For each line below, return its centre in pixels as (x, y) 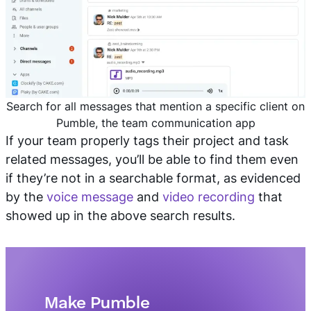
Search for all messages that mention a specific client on (155, 106)
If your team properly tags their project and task (147, 141)
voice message (90, 197)
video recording (209, 197)
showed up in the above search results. (120, 216)
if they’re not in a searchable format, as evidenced (153, 178)
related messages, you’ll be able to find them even (152, 159)
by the (26, 197)
